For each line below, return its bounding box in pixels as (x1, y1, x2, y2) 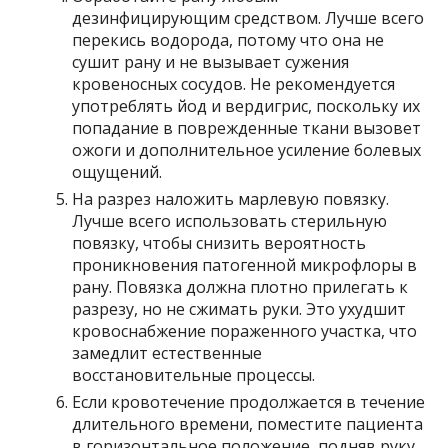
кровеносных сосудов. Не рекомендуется (72, 72, 396, 95)
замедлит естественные (72, 341, 263, 364)
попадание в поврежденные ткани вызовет (72, 116, 422, 139)
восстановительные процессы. (72, 363, 316, 386)
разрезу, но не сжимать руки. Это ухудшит (72, 297, 407, 320)
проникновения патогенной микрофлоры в (72, 253, 418, 276)
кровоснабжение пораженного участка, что (72, 319, 418, 342)
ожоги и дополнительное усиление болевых (72, 138, 422, 161)
